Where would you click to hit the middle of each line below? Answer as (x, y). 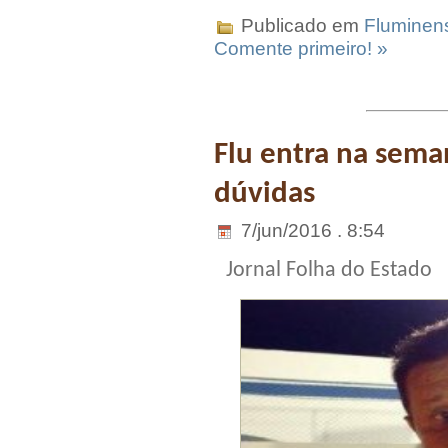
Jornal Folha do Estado (329, 270)
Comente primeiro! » (301, 49)
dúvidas (264, 194)
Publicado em (300, 26)
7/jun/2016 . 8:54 (310, 230)
